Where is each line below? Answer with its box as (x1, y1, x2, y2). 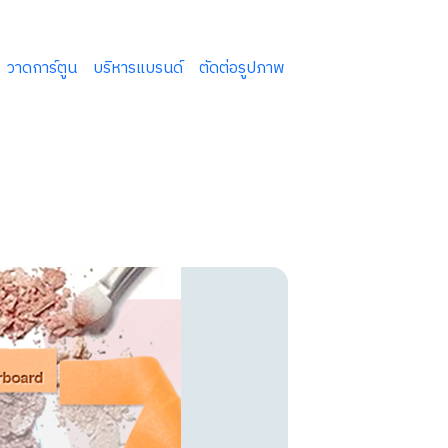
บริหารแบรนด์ (92, 56, 183, 80)
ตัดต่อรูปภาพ (198, 56, 285, 80)
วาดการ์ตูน (6, 56, 77, 80)
